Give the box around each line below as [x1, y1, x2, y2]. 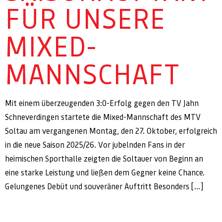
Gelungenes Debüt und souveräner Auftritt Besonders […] [5, 182, 203, 192]
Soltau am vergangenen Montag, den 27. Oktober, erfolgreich [5, 126, 217, 136]
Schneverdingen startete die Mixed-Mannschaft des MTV [5, 112, 201, 122]
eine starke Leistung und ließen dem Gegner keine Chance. [5, 168, 205, 178]
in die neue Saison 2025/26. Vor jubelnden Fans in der [5, 140, 185, 150]
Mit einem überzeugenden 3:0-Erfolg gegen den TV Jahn [5, 99, 199, 109]
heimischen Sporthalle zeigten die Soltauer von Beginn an [5, 154, 203, 164]
